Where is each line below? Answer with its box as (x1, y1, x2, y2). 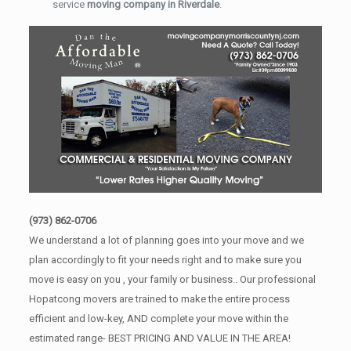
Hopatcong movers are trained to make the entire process (28, 292, 290, 305)
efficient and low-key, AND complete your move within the (28, 312, 288, 324)
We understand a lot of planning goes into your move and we (28, 233, 304, 246)
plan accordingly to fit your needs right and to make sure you (28, 253, 302, 266)
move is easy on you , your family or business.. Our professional (28, 273, 316, 285)
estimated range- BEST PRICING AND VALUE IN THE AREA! (28, 331, 291, 344)
